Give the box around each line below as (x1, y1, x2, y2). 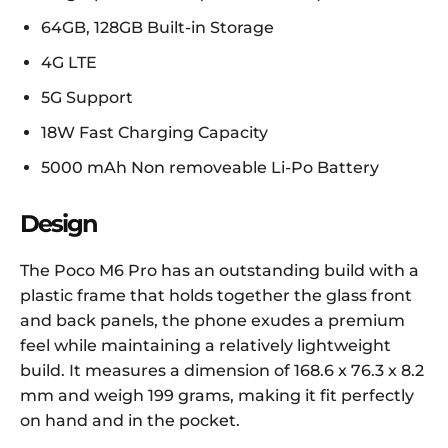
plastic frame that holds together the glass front (20, 286, 412, 306)
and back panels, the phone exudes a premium (20, 311, 405, 331)
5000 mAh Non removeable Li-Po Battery (41, 158, 379, 178)
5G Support (41, 88, 133, 108)
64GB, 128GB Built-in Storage (41, 18, 274, 38)
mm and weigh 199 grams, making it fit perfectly (20, 386, 414, 406)
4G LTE (41, 53, 97, 73)
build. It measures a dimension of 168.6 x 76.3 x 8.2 (20, 361, 424, 381)
